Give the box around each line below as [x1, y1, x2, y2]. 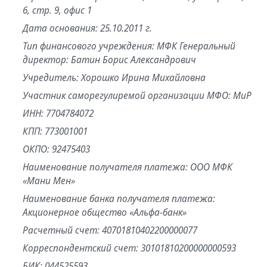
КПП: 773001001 [22, 125, 88, 138]
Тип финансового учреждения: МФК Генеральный [22, 39, 235, 52]
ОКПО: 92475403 [22, 142, 90, 156]
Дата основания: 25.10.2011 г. [22, 21, 152, 35]
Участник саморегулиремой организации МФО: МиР [22, 89, 252, 102]
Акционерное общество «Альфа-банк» [22, 206, 187, 219]
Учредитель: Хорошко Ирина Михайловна [22, 71, 206, 84]
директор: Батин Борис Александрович [22, 53, 196, 66]
